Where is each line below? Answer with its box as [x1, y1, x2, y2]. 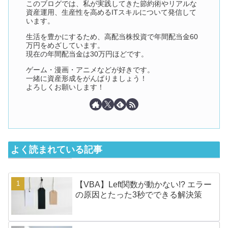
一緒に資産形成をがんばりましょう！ [26, 74, 148, 82]
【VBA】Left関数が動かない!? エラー [75, 180, 212, 189]
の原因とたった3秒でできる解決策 [75, 190, 203, 199]
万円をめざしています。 [26, 41, 105, 49]
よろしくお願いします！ [26, 83, 105, 91]
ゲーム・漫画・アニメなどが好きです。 [26, 66, 155, 74]
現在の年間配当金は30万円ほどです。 [26, 50, 149, 58]
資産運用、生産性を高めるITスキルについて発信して [26, 9, 197, 17]
